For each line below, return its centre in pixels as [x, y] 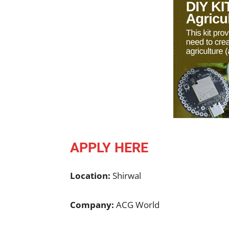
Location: [91, 176]
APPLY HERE [109, 148]
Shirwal [127, 176]
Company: [92, 205]
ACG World [137, 205]
